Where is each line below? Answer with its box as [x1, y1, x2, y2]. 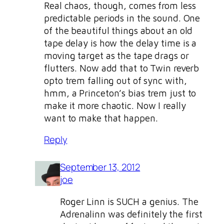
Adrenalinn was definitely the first [60, 208, 202, 219]
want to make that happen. [44, 112, 158, 123]
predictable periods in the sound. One [44, 12, 200, 23]
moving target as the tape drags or [44, 49, 189, 61]
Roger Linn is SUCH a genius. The [60, 195, 198, 207]
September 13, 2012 [60, 160, 140, 174]
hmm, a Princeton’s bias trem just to [44, 87, 196, 98]
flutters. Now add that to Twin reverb [44, 62, 199, 73]
